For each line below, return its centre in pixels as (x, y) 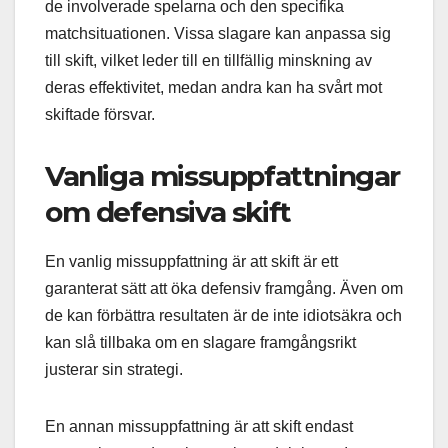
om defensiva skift (168, 211)
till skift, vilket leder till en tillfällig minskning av (208, 60)
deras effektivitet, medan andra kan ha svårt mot (213, 87)
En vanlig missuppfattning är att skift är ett (191, 261)
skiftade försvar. (100, 114)
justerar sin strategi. (114, 369)
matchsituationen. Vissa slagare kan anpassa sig (218, 33)
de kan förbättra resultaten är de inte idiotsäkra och (223, 315)
